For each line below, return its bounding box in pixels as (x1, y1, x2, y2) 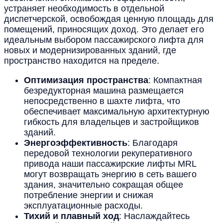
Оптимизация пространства (24, 75, 148, 85)
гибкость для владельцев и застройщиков (24, 116, 199, 127)
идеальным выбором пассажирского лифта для (4, 34, 204, 45)
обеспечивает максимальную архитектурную (24, 106, 210, 116)
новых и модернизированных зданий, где (4, 45, 176, 55)
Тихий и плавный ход (24, 211, 119, 221)
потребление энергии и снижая (24, 190, 153, 200)
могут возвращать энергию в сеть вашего (24, 169, 197, 179)
